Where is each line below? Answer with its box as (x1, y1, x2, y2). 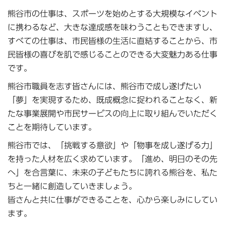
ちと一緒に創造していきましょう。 (8, 182, 137, 190)
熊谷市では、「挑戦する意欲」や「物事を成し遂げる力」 (8, 141, 217, 149)
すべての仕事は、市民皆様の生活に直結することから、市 (8, 36, 217, 45)
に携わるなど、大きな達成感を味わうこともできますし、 (8, 23, 217, 31)
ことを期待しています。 (8, 123, 96, 131)
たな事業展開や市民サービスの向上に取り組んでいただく (8, 109, 217, 118)
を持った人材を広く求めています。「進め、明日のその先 (8, 154, 217, 163)
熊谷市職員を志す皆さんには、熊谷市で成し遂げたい (8, 82, 201, 90)
